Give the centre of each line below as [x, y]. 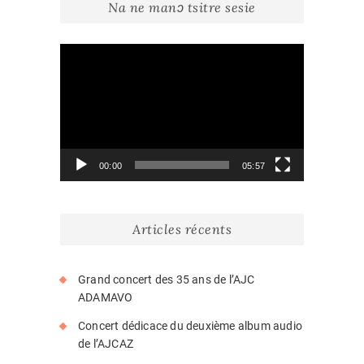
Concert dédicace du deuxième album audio [190, 325]
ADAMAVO [106, 297]
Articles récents [182, 229]
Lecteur [79, 52]
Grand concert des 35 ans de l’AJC [167, 279]
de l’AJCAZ [106, 343]
